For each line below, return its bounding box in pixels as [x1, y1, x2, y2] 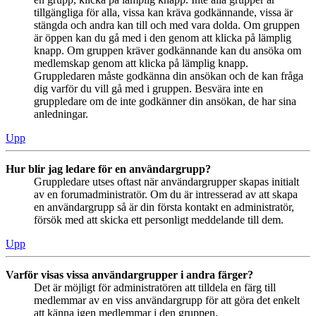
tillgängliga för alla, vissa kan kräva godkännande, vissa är [34, 6, 293, 19]
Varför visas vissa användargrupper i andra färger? [6, 269, 253, 281]
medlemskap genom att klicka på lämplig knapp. [34, 57, 248, 70]
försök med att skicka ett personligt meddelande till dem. [34, 214, 284, 226]
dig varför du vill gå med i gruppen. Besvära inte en [34, 83, 263, 95]
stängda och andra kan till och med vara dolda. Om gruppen [34, 19, 300, 32]
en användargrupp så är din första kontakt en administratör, [34, 201, 294, 214]
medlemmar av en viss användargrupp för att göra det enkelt [34, 294, 300, 307]
